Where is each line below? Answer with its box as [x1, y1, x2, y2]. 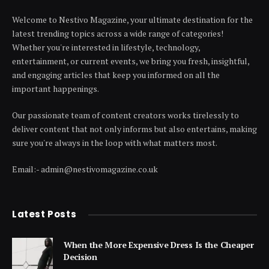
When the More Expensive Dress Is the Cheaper [64, 239, 254, 250]
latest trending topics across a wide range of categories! [12, 28, 223, 39]
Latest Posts [12, 208, 77, 220]
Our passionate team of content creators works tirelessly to [12, 109, 239, 121]
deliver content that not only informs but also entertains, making [12, 123, 257, 134]
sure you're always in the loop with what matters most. [12, 137, 217, 148]
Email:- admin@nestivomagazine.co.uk [12, 163, 158, 175]
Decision [64, 251, 97, 262]
